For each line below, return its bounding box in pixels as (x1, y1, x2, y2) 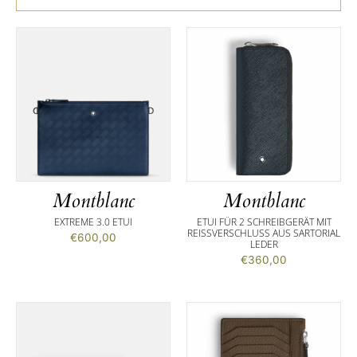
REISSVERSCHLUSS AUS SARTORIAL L (187, 226, 340, 241)
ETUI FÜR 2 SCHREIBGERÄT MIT (196, 215, 331, 229)
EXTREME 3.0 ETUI (54, 215, 132, 229)
